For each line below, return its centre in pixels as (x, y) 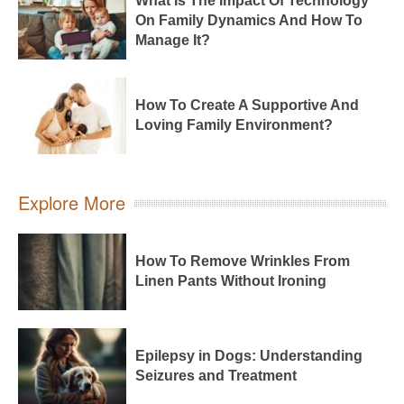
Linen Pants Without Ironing (231, 281)
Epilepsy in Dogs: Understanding (249, 356)
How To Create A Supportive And (247, 106)
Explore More (72, 202)
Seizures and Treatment (216, 376)
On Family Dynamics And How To (249, 21)
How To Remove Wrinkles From (243, 262)
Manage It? (173, 41)
